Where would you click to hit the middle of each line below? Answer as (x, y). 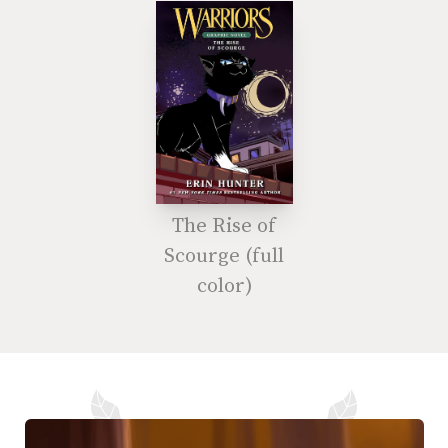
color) (224, 287)
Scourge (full (224, 257)
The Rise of (224, 227)
